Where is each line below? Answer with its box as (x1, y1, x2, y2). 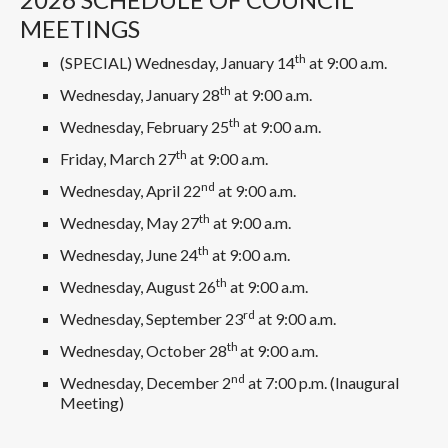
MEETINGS (20, 13, 140, 43)
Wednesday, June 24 (60, 244, 198, 264)
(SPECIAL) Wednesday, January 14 (60, 52, 295, 72)
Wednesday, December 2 (60, 372, 231, 392)
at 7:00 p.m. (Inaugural (245, 372, 399, 392)
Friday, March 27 (60, 148, 176, 168)
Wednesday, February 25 (60, 116, 229, 136)
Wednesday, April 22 (60, 180, 201, 200)
